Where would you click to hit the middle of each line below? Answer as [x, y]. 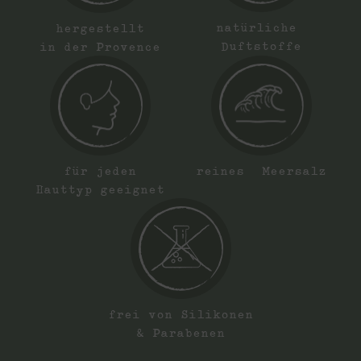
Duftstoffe [261, 46]
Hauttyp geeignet [100, 189]
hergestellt [100, 27]
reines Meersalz [261, 170]
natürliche [261, 27]
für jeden [100, 171]
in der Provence [100, 46]
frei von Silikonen [180, 313]
